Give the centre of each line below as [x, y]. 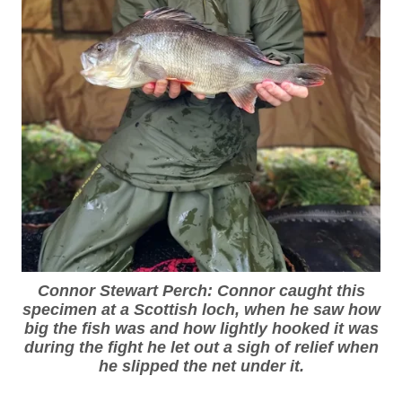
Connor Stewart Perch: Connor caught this [201, 291]
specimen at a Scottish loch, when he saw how [201, 310]
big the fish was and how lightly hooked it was [201, 329]
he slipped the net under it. [201, 367]
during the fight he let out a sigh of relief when [201, 348]
